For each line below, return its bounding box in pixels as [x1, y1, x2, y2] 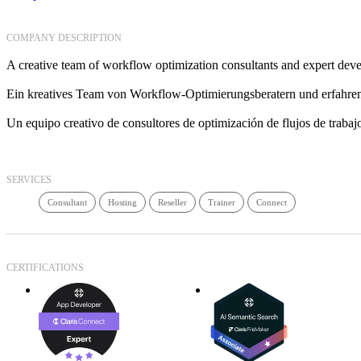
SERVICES [6, 174, 52, 186]
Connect [256, 197, 287, 208]
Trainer [208, 197, 235, 208]
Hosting [108, 197, 137, 208]
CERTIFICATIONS [6, 261, 84, 273]
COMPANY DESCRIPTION [6, 32, 122, 44]
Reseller [158, 197, 187, 208]
